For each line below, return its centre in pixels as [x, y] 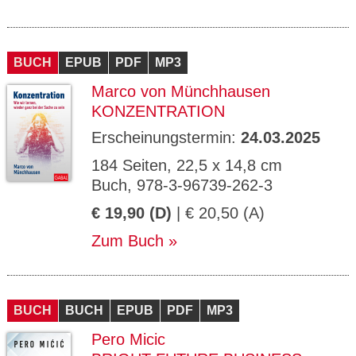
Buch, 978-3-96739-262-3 [182, 185]
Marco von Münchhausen [181, 91]
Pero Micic [128, 339]
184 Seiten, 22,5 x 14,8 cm [187, 165]
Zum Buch [128, 241]
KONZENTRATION [158, 111]
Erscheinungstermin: [166, 137]
